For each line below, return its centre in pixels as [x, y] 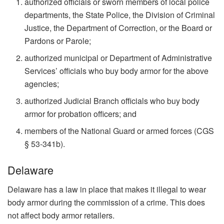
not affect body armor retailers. [61, 215]
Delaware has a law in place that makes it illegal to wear [107, 189]
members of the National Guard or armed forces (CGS [119, 131]
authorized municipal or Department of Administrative [118, 58]
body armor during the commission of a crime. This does [106, 202]
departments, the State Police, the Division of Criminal [120, 15]
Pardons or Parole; [58, 41]
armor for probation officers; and [81, 114]
